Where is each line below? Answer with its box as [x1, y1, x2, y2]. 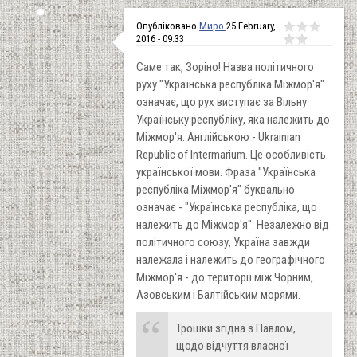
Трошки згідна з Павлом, [176, 320, 296, 335]
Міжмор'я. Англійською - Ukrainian [136, 129, 300, 144]
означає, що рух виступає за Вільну [136, 94, 307, 109]
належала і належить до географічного [136, 252, 325, 267]
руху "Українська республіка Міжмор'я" [136, 76, 324, 92]
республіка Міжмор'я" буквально [136, 182, 295, 197]
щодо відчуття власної [176, 338, 288, 353]
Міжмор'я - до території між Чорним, [136, 269, 313, 284]
